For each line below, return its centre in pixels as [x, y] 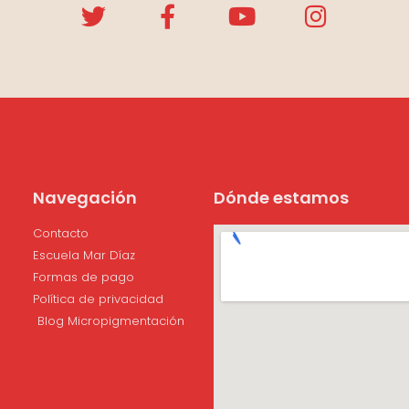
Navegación [85, 198]
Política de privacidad [98, 299]
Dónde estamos [281, 198]
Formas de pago [84, 278]
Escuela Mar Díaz [84, 256]
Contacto [61, 234]
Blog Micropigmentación [111, 321]
